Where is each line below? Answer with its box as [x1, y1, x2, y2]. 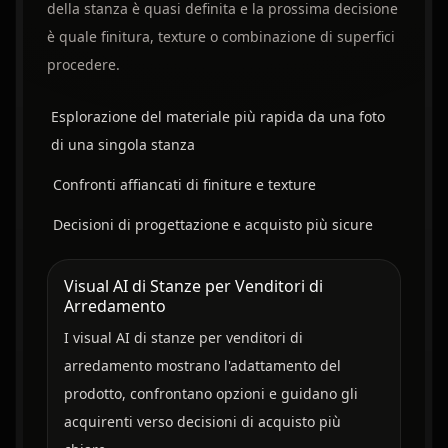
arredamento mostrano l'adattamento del [63, 356, 341, 376]
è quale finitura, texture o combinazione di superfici [46, 27, 395, 47]
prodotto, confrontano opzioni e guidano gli [63, 384, 358, 404]
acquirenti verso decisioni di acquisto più [63, 412, 341, 432]
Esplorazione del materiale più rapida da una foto [51, 107, 386, 127]
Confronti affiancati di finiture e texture [52, 175, 316, 195]
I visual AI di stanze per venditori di [63, 328, 303, 348]
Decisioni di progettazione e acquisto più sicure [52, 215, 373, 235]
